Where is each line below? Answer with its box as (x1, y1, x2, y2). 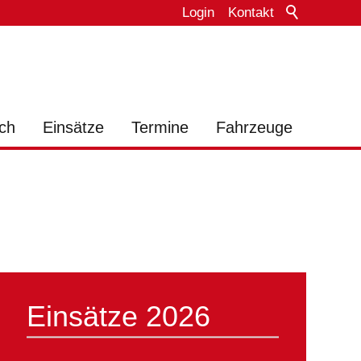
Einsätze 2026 (26, 301, 210, 333)
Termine (131, 118, 189, 136)
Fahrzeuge (216, 118, 293, 136)
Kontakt (227, 5, 274, 20)
